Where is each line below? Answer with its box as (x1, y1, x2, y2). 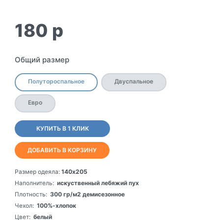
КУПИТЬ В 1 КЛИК (36, 124, 89, 132)
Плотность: (15, 190, 47, 198)
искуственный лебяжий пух (57, 179, 139, 187)
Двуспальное (114, 77, 153, 85)
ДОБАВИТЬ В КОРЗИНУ (27, 146, 97, 154)
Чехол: (15, 201, 34, 209)
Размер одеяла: (15, 167, 60, 175)
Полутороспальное (28, 77, 84, 85)
